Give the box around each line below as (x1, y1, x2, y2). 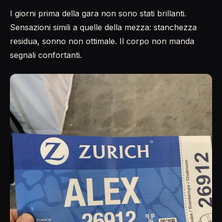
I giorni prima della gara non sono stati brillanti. (10, 8, 186, 18)
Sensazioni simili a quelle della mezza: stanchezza (10, 22, 197, 32)
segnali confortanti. (10, 50, 82, 60)
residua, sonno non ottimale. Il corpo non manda (10, 36, 194, 46)
